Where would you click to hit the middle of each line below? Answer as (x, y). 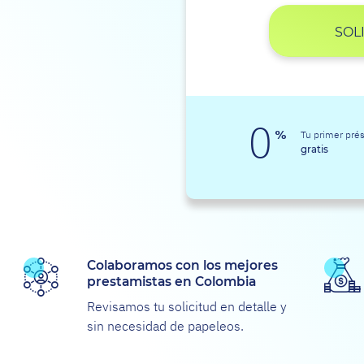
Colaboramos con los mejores (182, 266)
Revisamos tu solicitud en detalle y (186, 307)
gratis (314, 150)
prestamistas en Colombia (171, 282)
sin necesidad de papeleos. (165, 326)
